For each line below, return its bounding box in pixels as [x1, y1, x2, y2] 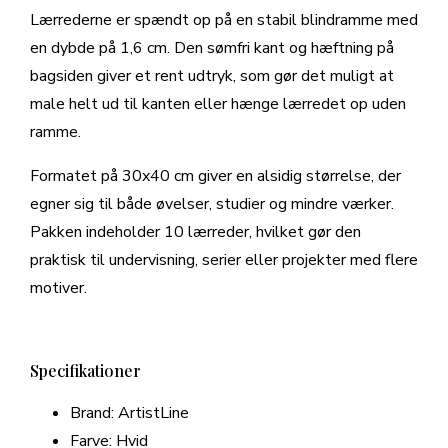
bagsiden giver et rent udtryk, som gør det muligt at [30, 65, 394, 88]
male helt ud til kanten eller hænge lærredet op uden [30, 93, 406, 116]
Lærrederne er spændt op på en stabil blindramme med [30, 9, 418, 32]
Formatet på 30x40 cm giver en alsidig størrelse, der [30, 165, 401, 188]
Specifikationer [30, 360, 141, 382]
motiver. [30, 277, 87, 300]
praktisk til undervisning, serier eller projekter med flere [30, 249, 418, 272]
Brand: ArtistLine [70, 402, 189, 425]
